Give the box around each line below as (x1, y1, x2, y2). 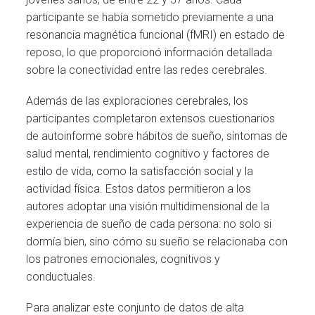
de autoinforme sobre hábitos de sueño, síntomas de (26, 129, 288, 143)
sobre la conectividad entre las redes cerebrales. (26, 63, 268, 77)
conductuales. (26, 269, 96, 283)
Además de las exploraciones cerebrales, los (26, 94, 249, 108)
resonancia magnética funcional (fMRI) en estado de (26, 27, 285, 41)
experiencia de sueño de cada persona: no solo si (26, 217, 272, 231)
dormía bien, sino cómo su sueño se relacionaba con (26, 234, 288, 248)
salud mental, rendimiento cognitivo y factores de (26, 146, 270, 160)
